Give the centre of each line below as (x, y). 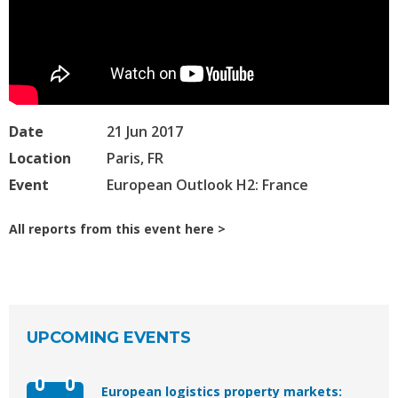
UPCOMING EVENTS (109, 338)
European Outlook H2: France (207, 185)
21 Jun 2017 (145, 132)
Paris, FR (135, 159)
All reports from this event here (111, 229)
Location (40, 159)
